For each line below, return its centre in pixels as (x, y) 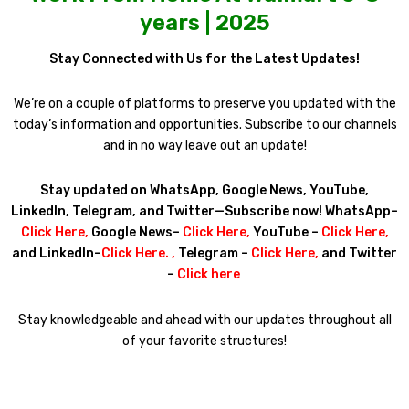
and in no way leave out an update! (204, 145)
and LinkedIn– (57, 254)
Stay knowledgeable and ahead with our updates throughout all (204, 320)
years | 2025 (204, 22)
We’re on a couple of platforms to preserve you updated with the (204, 103)
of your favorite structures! (204, 341)
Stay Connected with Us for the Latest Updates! (204, 58)
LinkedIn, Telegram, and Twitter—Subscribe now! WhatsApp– (204, 212)
